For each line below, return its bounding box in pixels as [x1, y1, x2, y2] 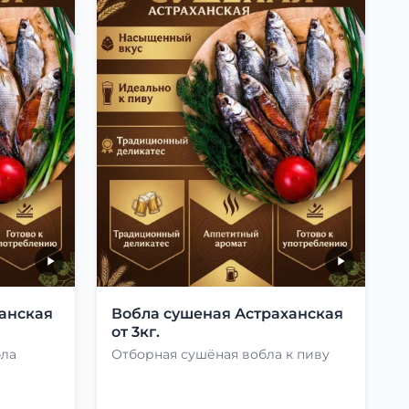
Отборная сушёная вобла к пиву [111, 345, 330, 362]
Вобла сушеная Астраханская [111, 304, 343, 322]
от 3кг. [111, 322, 160, 341]
